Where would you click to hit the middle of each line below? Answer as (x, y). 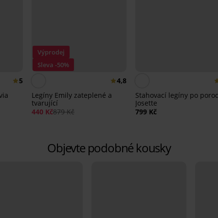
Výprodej (51, 52)
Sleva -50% (53, 65)
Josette (146, 103)
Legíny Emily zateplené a (72, 95)
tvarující (45, 103)
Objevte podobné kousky (109, 148)
